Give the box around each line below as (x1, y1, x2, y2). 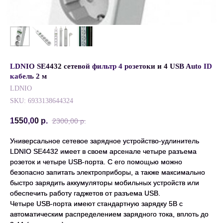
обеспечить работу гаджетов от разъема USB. (10, 189, 160, 198)
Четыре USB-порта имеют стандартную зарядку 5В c (10, 200, 183, 208)
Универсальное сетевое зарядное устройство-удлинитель (10, 137, 199, 145)
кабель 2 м (10, 72, 47, 80)
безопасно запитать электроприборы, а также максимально (10, 168, 205, 177)
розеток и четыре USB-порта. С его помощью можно (10, 158, 182, 166)
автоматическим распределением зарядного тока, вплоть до (10, 210, 209, 219)
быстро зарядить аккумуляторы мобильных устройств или (10, 179, 199, 187)
